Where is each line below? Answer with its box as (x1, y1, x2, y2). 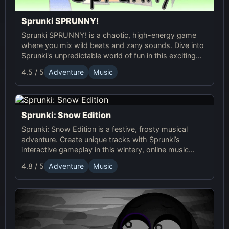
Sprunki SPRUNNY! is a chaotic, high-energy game (21, 30, 196, 39)
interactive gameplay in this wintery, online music (21, 145, 189, 154)
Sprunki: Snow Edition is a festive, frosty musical (21, 124, 188, 133)
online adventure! (21, 61, 80, 70)
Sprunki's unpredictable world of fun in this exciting (21, 51, 196, 60)
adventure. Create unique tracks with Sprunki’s (21, 134, 180, 144)
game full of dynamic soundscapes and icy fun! (21, 155, 183, 164)
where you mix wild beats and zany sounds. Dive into (21, 40, 204, 50)
